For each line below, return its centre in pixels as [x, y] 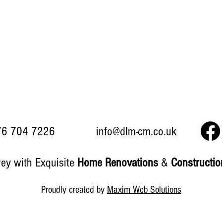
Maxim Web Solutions [144, 190]
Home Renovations [119, 163]
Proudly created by [74, 190]
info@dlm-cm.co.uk [136, 131]
